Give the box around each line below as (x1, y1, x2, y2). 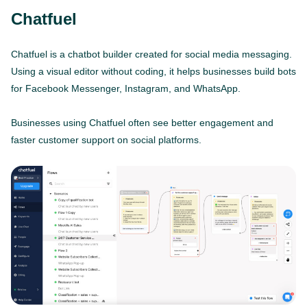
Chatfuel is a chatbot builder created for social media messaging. (11, 48, 292, 60)
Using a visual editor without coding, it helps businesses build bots (11, 65, 296, 77)
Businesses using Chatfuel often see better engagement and (11, 116, 273, 128)
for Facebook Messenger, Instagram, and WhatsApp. (11, 82, 241, 94)
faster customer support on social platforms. (11, 134, 201, 145)
